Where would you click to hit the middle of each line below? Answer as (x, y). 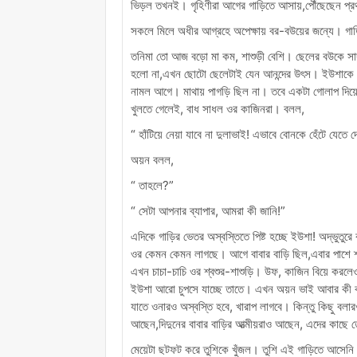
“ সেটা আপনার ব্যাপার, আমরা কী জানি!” (208, 210)
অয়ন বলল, (152, 159)
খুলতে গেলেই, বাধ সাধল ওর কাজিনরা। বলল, (218, 108)
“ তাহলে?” (152, 185)
